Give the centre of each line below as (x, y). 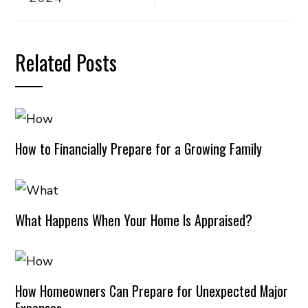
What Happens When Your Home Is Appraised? (134, 220)
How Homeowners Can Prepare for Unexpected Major (152, 291)
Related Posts (66, 63)
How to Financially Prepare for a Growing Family (139, 149)
